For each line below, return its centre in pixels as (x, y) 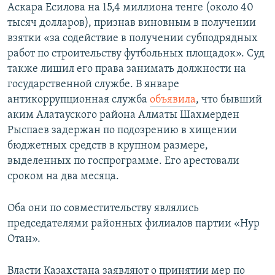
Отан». (24, 239)
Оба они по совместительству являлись (103, 209)
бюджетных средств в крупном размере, (108, 146)
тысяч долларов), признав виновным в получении (132, 23)
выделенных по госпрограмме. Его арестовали (123, 161)
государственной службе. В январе (93, 85)
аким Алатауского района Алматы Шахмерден (123, 115)
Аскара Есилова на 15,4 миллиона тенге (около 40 (130, 8)
